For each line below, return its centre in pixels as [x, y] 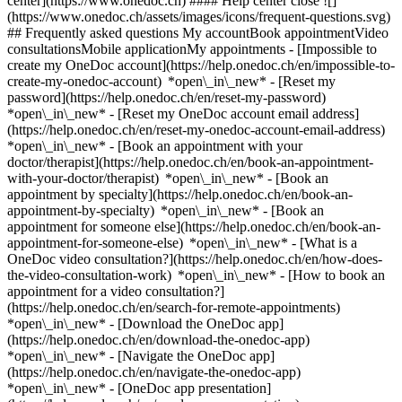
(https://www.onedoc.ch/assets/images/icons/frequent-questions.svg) [199, 17]
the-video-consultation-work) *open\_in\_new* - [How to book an [196, 275]
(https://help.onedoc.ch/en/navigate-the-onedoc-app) [157, 372]
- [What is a [324, 243]
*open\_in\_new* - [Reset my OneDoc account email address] [183, 114]
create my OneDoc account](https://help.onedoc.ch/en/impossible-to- [201, 65]
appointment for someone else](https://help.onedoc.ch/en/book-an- [194, 227]
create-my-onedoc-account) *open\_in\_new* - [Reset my [171, 81]
